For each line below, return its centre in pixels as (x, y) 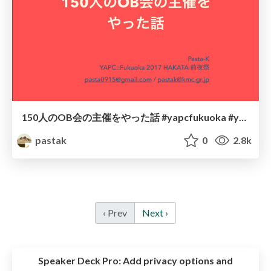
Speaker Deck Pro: (80, 261)
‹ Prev (115, 213)
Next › (155, 213)
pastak (50, 140)
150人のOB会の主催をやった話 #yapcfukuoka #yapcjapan (243, 117)
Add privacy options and (177, 261)
